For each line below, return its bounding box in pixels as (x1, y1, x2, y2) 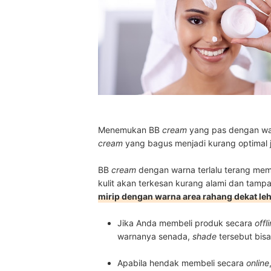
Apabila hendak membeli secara (117, 257, 246, 268)
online (246, 257, 269, 268)
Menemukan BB (98, 124, 162, 135)
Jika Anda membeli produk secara (117, 217, 255, 228)
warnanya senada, (117, 230, 192, 241)
